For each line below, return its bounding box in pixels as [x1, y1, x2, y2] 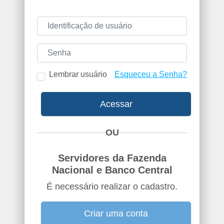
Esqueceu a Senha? [114, 69, 187, 78]
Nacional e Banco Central [51, 164, 172, 175]
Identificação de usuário [111, 3, 206, 14]
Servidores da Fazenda [57, 152, 166, 163]
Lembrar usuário [49, 69, 107, 78]
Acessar [99, 99, 132, 109]
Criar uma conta [84, 208, 148, 219]
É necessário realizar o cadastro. [46, 181, 177, 191]
